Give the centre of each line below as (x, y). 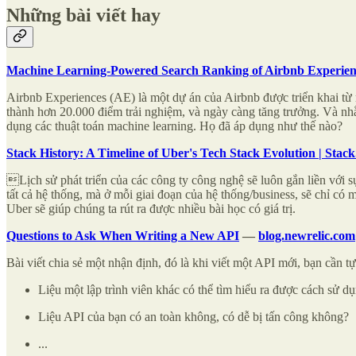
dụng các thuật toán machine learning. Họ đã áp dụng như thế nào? (174, 126)
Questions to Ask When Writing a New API (123, 235)
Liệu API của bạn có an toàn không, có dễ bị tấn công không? (193, 316)
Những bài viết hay (83, 15)
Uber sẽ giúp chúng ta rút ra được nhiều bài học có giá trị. (151, 208)
